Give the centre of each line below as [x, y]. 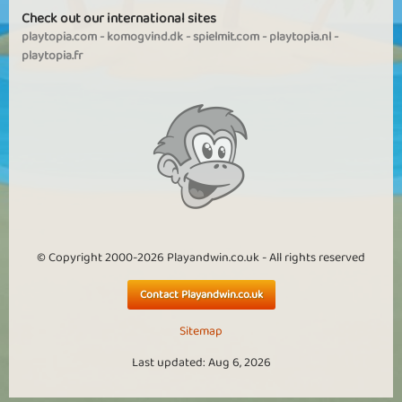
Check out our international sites [119, 18]
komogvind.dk [145, 37]
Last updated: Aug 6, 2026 [201, 363]
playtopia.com [59, 37]
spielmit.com [226, 37]
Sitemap [201, 331]
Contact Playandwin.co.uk [201, 294]
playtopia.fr [52, 56]
